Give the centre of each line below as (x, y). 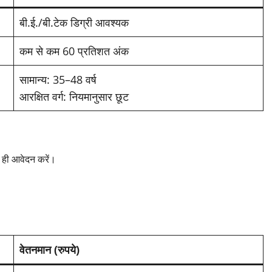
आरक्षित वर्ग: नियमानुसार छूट (74, 97)
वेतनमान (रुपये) (49, 250)
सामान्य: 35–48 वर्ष (58, 80)
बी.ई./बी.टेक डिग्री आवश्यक (74, 23)
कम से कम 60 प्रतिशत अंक (74, 51)
